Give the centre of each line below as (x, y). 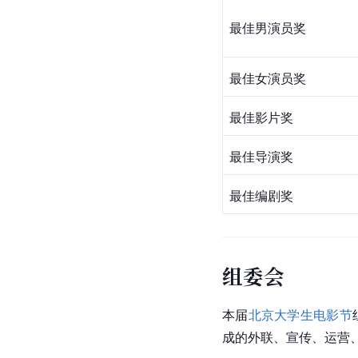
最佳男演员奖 (290, 28)
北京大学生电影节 (300, 315)
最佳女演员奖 (270, 79)
